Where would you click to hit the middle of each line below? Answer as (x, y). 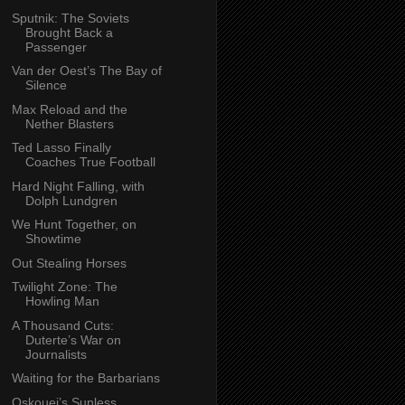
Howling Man (62, 301)
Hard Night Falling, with (78, 186)
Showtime (53, 239)
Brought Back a (69, 32)
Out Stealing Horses (69, 263)
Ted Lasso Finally (61, 148)
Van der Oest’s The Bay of (86, 71)
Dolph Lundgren (71, 200)
